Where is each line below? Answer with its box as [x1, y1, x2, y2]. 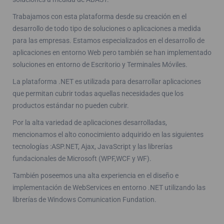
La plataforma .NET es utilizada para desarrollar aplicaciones [12, 77, 201, 85]
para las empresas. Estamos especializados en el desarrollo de [12, 36, 204, 44]
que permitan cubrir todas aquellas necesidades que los [12, 89, 183, 97]
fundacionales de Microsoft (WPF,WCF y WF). [12, 154, 151, 162]
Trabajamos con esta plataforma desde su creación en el [12, 12, 186, 20]
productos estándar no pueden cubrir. [12, 101, 129, 109]
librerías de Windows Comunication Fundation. [12, 195, 156, 203]
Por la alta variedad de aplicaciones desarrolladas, [12, 118, 167, 126]
